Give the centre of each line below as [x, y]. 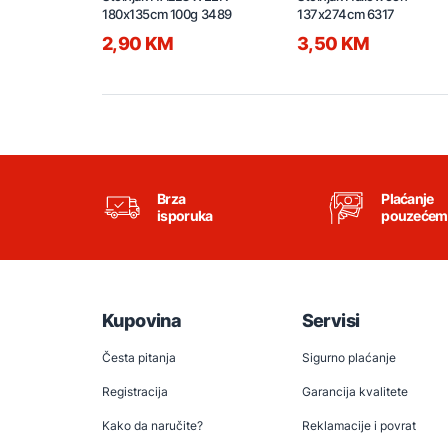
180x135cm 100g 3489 [167, 14]
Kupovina [142, 321]
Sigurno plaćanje [348, 358]
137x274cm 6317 [346, 14]
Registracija [135, 392]
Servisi [330, 321]
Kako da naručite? [152, 426]
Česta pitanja [139, 358]
